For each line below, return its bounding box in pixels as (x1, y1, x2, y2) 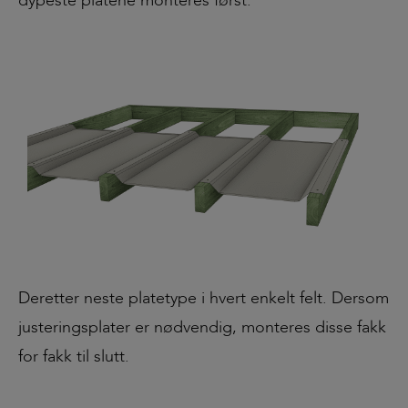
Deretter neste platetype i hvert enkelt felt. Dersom (18, 286, 389, 310)
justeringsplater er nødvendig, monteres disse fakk (18, 315, 386, 339)
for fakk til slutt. (18, 344, 129, 368)
